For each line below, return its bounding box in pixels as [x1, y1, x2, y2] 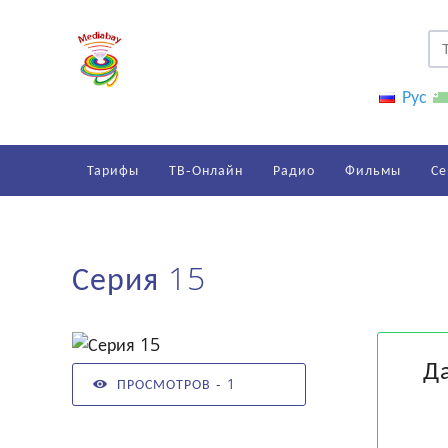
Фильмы [345, 160, 401, 179]
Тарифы [87, 160, 139, 179]
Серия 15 [72, 256, 206, 299]
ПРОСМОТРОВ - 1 [117, 374, 236, 393]
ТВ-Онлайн [169, 160, 243, 179]
